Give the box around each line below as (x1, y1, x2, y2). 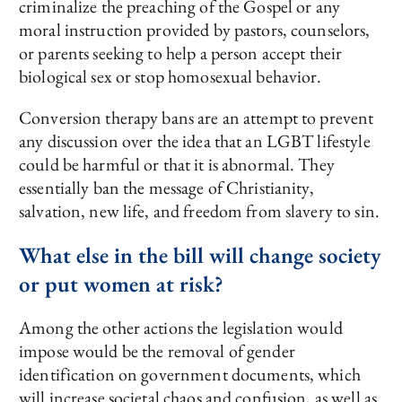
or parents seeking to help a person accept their (19, 41, 343, 66)
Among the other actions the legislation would (19, 316, 343, 340)
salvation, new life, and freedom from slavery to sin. (19, 199, 380, 223)
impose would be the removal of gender (19, 339, 295, 363)
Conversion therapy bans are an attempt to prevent (19, 106, 374, 130)
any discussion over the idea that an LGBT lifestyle (19, 129, 371, 153)
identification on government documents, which (19, 363, 361, 387)
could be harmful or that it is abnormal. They (19, 153, 335, 177)
